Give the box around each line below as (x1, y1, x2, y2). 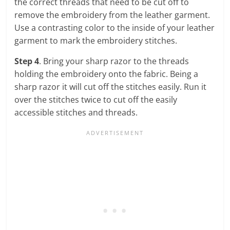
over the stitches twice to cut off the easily (14, 93, 178, 105)
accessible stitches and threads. (14, 106, 138, 118)
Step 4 (14, 55, 40, 67)
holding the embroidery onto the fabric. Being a (14, 68, 199, 80)
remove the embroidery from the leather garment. (14, 9, 210, 21)
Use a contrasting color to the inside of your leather (14, 22, 215, 33)
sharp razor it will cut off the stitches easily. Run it (14, 81, 207, 92)
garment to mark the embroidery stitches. (14, 34, 178, 46)
